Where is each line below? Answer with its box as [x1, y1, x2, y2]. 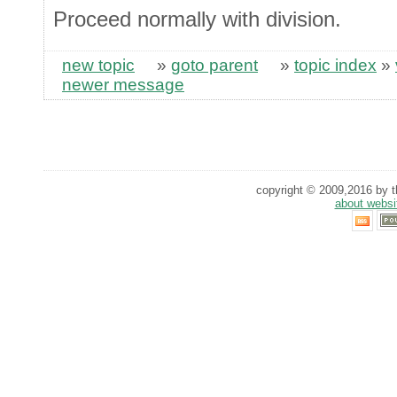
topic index [294, 55, 377, 74]
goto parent [171, 55, 258, 74]
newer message [62, 74, 184, 94]
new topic [62, 55, 135, 74]
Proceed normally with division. [53, 6, 341, 31]
